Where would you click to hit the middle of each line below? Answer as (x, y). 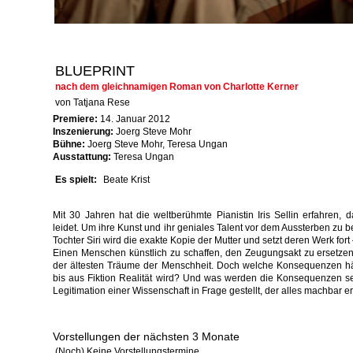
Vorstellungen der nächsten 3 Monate (146, 336)
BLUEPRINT (95, 71)
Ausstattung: (82, 157)
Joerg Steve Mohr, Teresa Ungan (156, 144)
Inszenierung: (83, 132)
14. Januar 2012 (134, 119)
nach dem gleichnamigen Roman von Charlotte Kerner (177, 87)
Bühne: (69, 144)
